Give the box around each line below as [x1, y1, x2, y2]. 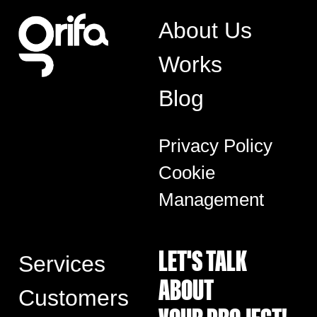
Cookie [158, 163, 215, 183]
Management [158, 190, 264, 210]
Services [18, 251, 105, 277]
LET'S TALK [158, 246, 247, 278]
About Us [158, 18, 252, 44]
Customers [18, 285, 129, 311]
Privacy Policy [158, 136, 272, 156]
